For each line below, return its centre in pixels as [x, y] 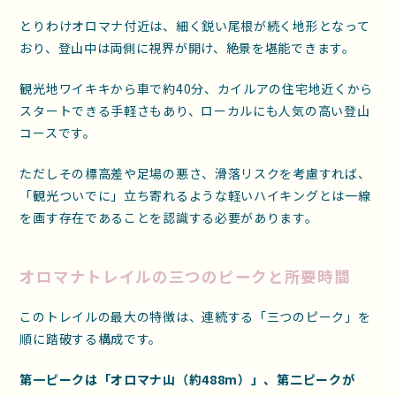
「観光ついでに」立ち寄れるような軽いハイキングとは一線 [195, 195]
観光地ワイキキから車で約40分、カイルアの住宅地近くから [197, 88]
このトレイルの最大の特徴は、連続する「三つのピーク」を [195, 316]
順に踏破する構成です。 [91, 338]
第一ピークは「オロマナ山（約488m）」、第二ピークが [187, 379]
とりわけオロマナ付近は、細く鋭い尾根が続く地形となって [195, 25]
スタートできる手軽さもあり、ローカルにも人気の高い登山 [195, 110]
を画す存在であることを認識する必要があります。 [169, 217]
